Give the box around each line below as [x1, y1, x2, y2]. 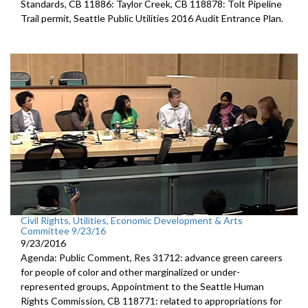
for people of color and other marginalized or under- [21, 266, 240, 278]
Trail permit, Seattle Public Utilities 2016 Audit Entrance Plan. [21, 12, 283, 24]
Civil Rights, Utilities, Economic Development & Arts [21, 214, 243, 226]
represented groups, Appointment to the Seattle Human [21, 280, 264, 292]
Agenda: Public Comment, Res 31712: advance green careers [21, 252, 283, 263]
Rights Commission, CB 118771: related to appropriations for [21, 295, 282, 307]
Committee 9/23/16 [21, 225, 106, 236]
